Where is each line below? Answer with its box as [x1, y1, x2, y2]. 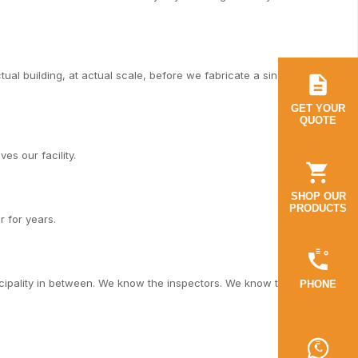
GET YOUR [291, 102, 345, 114]
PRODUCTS [289, 202, 347, 214]
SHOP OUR [290, 190, 346, 202]
